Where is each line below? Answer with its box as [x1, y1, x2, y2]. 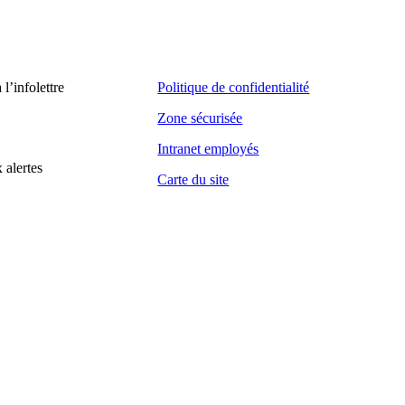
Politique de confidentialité [157, 79, 310, 95]
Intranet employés [157, 140, 259, 156]
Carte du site [157, 171, 230, 187]
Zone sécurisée [157, 109, 243, 126]
